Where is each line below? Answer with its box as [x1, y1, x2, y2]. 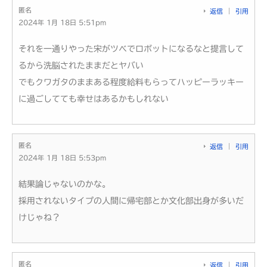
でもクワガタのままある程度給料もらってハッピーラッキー [18, 77, 244, 86]
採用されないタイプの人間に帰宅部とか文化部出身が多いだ [18, 196, 244, 205]
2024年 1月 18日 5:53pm [18, 154, 106, 161]
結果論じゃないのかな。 [18, 179, 110, 188]
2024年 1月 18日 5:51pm [18, 18, 106, 26]
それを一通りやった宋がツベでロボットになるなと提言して [18, 44, 244, 53]
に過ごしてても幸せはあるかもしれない [18, 94, 169, 103]
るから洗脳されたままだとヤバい [18, 61, 144, 70]
